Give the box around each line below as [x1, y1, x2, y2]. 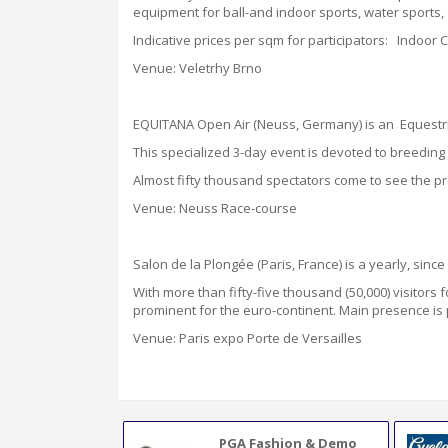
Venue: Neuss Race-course [133, 199, 297, 217]
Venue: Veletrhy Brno [133, 59, 262, 77]
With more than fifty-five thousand [133, 283, 345, 301]
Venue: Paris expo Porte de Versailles [133, 329, 362, 347]
